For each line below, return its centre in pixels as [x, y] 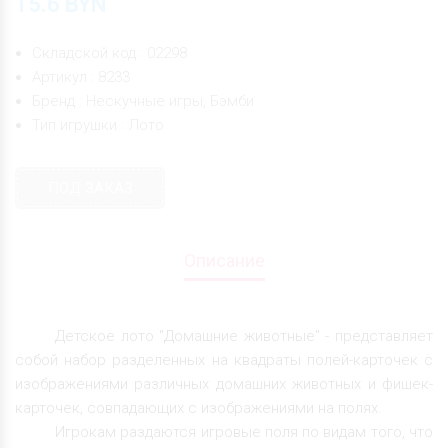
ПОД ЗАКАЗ [90, 187]
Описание [224, 260]
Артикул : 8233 [81, 76]
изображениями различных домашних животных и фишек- [224, 383]
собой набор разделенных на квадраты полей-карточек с [224, 359]
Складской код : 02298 [109, 52]
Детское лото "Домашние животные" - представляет [244, 335]
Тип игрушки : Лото [98, 124]
